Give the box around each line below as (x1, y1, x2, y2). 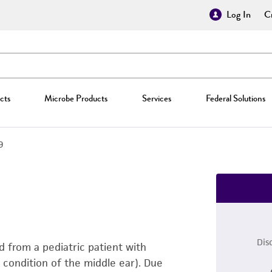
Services (141, 92, 171, 105)
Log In (226, 7, 251, 22)
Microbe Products (44, 92, 108, 105)
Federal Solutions (205, 92, 265, 105)
